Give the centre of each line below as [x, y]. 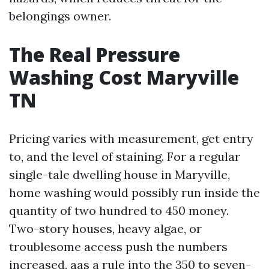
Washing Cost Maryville [124, 77]
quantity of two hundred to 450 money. [119, 210]
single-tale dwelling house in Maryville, [119, 174]
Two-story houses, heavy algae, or [105, 228]
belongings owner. [60, 16]
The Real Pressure [95, 54]
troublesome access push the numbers [118, 246]
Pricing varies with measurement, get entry [131, 138]
